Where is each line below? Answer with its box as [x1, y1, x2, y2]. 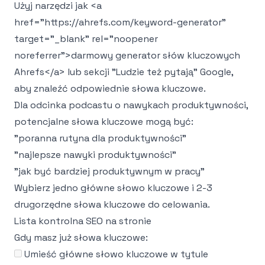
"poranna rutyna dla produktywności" [14, 132, 186, 144]
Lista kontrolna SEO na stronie [14, 215, 151, 227]
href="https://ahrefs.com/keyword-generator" [14, 16, 226, 28]
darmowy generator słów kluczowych [71, 49, 240, 62]
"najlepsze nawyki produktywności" [14, 148, 176, 161]
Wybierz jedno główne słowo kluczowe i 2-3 [14, 182, 212, 194]
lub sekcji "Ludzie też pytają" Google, [65, 66, 233, 78]
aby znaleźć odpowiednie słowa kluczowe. [14, 82, 206, 95]
